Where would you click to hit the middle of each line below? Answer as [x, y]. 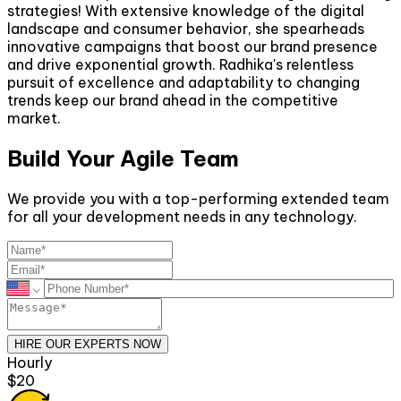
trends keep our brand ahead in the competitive [173, 101]
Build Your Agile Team [123, 159]
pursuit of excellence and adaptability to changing [183, 83]
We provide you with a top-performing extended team [198, 198]
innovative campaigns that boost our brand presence [192, 47]
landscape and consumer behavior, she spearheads [186, 29]
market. [34, 119]
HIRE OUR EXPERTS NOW [88, 344]
